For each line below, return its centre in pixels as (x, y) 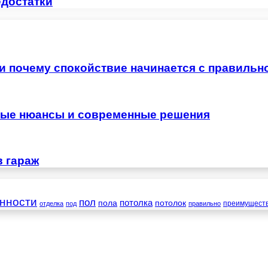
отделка (51, 204)
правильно (205, 204)
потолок (170, 203)
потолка (136, 203)
